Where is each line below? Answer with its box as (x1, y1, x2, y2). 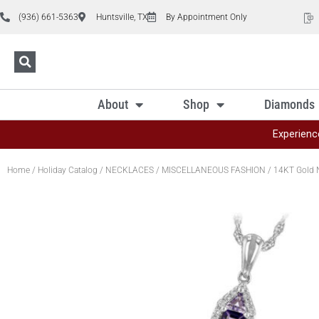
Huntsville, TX (96, 11, 147, 22)
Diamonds (264, 96, 315, 112)
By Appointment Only (165, 11, 247, 22)
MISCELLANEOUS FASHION (162, 164, 266, 175)
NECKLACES (105, 164, 154, 175)
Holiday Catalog (38, 164, 98, 175)
